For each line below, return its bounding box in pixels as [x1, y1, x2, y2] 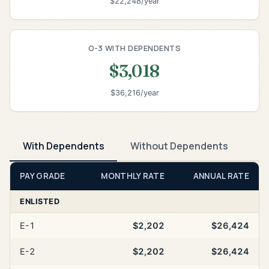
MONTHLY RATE [101, 171, 165, 182]
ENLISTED [20, 197, 59, 207]
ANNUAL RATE [193, 171, 249, 182]
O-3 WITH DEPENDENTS [88, 42, 181, 53]
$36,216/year [110, 88, 159, 98]
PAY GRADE [20, 171, 65, 182]
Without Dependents [130, 139, 228, 153]
